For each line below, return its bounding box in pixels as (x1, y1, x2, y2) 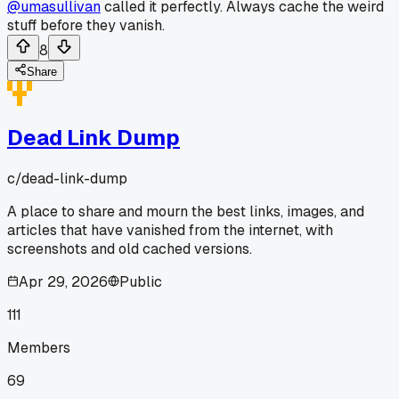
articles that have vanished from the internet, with (7, 220, 333, 240)
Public (119, 272, 162, 291)
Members (7, 338, 70, 357)
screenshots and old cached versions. (7, 239, 252, 258)
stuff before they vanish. (7, 15, 165, 35)
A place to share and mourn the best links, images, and (7, 201, 364, 221)
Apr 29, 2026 (19, 272, 108, 291)
